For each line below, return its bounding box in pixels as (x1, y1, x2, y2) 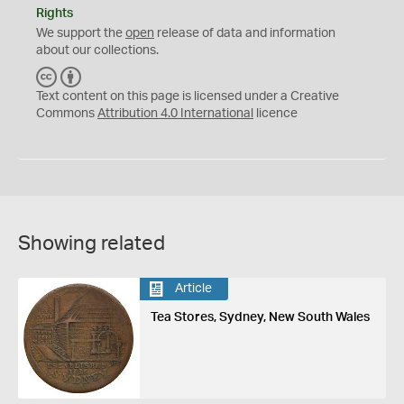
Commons (36, 106, 97, 120)
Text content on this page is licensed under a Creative (36, 89, 339, 103)
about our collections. (36, 43, 159, 57)
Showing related (18, 233, 165, 253)
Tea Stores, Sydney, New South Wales (150, 310, 370, 324)
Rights (36, 6, 73, 20)
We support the (36, 26, 125, 40)
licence (253, 106, 298, 120)
